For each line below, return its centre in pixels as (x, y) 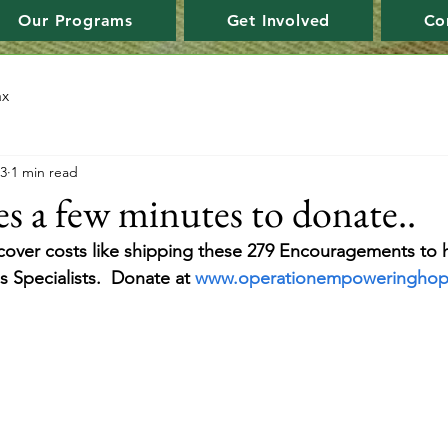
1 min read (44, 171)
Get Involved (278, 20)
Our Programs (75, 20)
